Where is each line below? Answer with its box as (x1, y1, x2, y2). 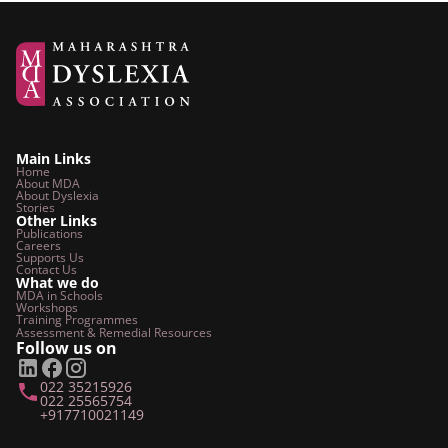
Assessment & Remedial (16, 324, 151, 341)
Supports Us (16, 249, 84, 266)
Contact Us (16, 261, 77, 278)
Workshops (16, 299, 78, 316)
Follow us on (16, 337, 117, 359)
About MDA (16, 175, 80, 192)
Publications (16, 225, 83, 242)
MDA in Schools (16, 287, 103, 304)
